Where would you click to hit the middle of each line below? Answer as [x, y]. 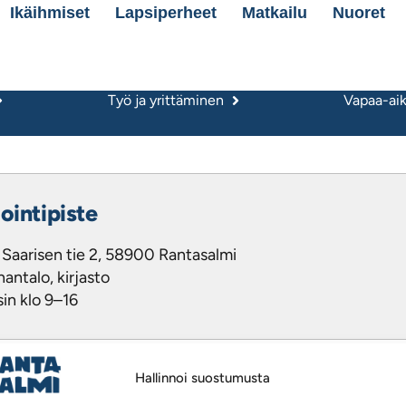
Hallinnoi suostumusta [203, 377]
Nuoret [358, 13]
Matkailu [274, 13]
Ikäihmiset [49, 13]
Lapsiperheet [165, 13]
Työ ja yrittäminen [165, 101]
